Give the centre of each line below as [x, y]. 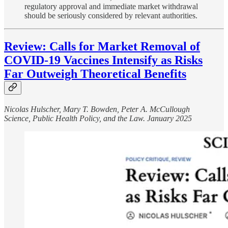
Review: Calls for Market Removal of [102, 47]
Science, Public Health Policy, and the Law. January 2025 [98, 119]
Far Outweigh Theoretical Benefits [95, 74]
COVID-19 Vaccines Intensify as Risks [103, 60]
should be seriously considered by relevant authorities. [111, 16]
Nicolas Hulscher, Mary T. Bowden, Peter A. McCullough [97, 109]
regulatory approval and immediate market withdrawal [111, 7]
